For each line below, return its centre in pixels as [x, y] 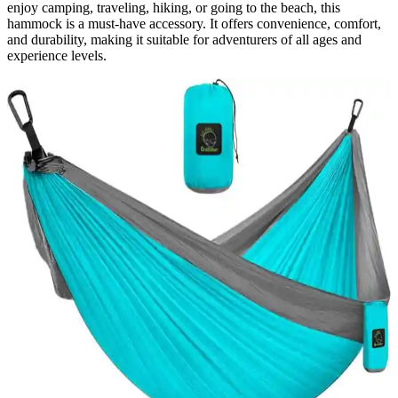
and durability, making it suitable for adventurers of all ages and [184, 40]
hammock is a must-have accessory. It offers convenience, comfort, [194, 24]
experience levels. [57, 56]
